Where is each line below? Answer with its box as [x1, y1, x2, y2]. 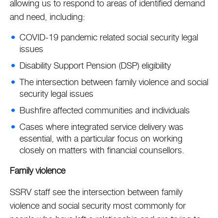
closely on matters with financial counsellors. [19, 145, 188, 155]
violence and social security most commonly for [10, 200, 186, 211]
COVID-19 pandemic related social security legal [19, 32, 198, 42]
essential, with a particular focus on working [19, 133, 182, 144]
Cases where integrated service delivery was [19, 122, 183, 132]
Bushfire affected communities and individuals [19, 105, 192, 115]
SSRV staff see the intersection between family [10, 187, 182, 197]
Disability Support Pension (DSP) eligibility [19, 60, 173, 71]
